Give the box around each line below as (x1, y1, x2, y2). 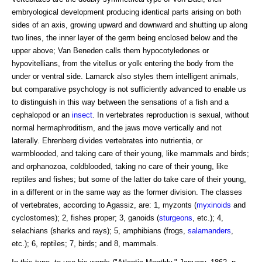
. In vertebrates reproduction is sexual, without (92, 110, 249, 119)
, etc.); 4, (192, 213, 223, 222)
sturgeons (159, 213, 192, 222)
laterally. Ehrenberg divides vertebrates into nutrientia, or (12, 136, 202, 145)
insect (72, 110, 92, 119)
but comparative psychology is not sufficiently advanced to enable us (12, 84, 246, 94)
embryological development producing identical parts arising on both (12, 7, 241, 16)
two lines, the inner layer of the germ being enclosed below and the (12, 33, 237, 42)
